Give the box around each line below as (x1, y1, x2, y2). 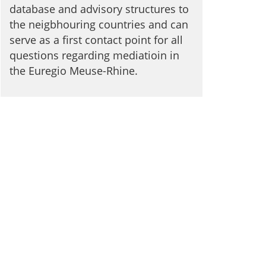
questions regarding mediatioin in (9, 47, 179, 62)
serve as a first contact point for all (9, 32, 183, 47)
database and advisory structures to (9, 1, 189, 16)
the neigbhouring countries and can (9, 17, 188, 31)
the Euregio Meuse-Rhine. (9, 63, 138, 78)
